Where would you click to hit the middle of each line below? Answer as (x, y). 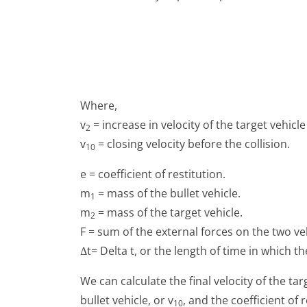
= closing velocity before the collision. (193, 144)
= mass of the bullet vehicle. (168, 193)
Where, (99, 106)
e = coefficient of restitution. (153, 174)
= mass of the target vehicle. (169, 212)
